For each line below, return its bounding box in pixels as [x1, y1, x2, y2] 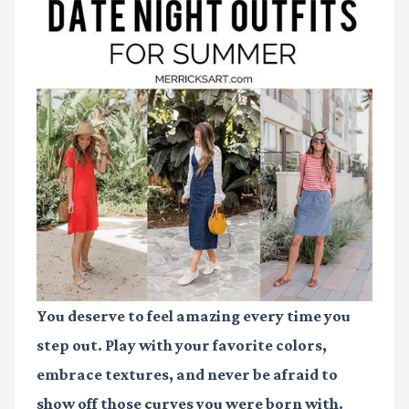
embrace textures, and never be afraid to [37, 364, 338, 383]
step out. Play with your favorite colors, [37, 335, 327, 354]
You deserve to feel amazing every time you [37, 306, 351, 325]
